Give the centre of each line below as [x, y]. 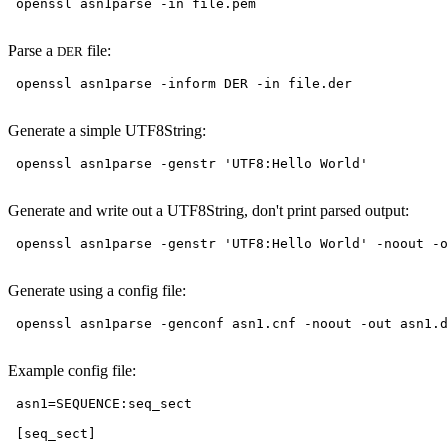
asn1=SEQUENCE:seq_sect [100, 403]
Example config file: [72, 370]
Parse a [32, 50]
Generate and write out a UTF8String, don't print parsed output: [208, 210]
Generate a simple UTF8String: [107, 130]
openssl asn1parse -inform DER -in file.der [180, 83]
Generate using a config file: [97, 290]
